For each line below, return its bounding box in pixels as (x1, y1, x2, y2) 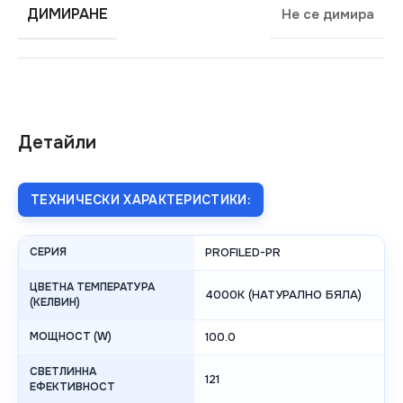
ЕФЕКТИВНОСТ (30, 380, 115, 395)
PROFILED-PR (205, 245, 281, 261)
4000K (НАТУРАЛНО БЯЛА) (205, 287, 362, 303)
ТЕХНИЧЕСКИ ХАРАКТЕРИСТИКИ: (31, 192, 251, 209)
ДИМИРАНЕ (27, 4, 108, 24)
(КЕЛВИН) (30, 295, 80, 310)
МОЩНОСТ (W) (30, 329, 112, 345)
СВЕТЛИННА (30, 364, 96, 380)
